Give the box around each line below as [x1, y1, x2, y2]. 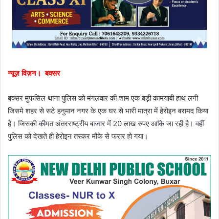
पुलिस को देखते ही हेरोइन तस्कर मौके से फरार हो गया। [8, 131, 148, 141]
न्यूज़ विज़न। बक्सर [8, 68, 62, 78]
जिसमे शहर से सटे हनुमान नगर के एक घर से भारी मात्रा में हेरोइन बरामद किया [8, 106, 208, 115]
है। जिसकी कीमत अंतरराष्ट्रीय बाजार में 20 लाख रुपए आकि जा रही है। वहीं [8, 118, 204, 128]
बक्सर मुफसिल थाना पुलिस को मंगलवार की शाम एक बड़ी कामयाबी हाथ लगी [8, 93, 198, 103]
